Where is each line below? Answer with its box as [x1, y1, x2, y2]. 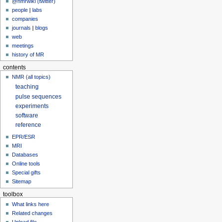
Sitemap [12, 178, 32, 185]
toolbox [2, 191, 23, 198]
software [15, 112, 39, 119]
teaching [15, 83, 39, 91]
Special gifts [12, 169, 41, 176]
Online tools [12, 161, 41, 167]
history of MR [12, 51, 45, 57]
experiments [15, 102, 49, 110]
